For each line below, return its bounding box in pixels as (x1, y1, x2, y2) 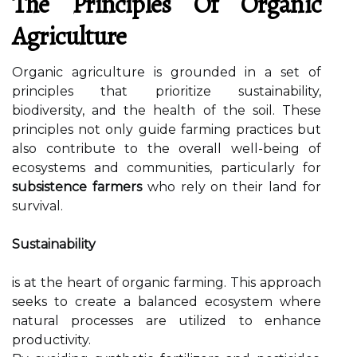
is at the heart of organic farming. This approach (12, 275, 321, 290)
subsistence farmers (12, 179, 142, 194)
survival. (12, 198, 63, 214)
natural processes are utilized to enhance (12, 313, 321, 328)
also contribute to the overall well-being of (12, 141, 321, 156)
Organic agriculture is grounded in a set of (12, 65, 321, 80)
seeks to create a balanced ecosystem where (12, 294, 321, 309)
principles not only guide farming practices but (12, 122, 321, 137)
